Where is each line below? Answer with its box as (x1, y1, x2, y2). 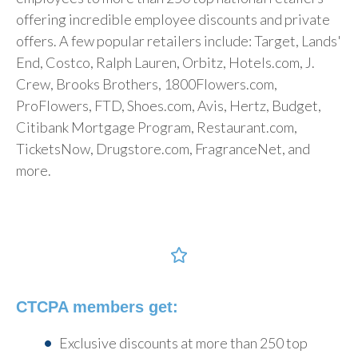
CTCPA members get (16, 297, 173, 316)
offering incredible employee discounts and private (16, 10, 330, 28)
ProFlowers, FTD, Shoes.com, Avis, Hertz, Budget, (16, 96, 321, 114)
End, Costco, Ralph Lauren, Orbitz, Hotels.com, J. (16, 53, 315, 71)
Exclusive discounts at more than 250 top (59, 333, 308, 352)
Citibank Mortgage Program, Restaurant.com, (16, 117, 297, 136)
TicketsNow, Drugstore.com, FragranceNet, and (16, 139, 310, 157)
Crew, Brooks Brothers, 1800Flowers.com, (16, 74, 277, 93)
